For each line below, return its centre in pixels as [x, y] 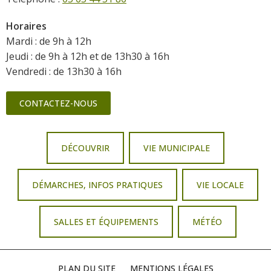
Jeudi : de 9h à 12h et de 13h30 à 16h [88, 56]
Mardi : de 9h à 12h [49, 41]
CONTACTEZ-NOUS [58, 103]
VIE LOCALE [220, 184]
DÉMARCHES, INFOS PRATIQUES [97, 184]
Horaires [26, 26]
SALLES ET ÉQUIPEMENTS [106, 221]
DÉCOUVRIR [85, 148]
